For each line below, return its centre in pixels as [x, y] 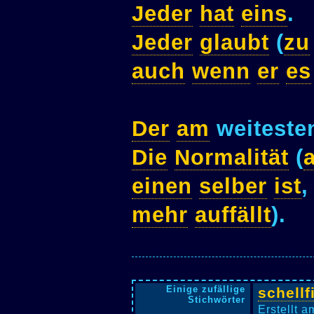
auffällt [233, 215]
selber [233, 186]
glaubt [234, 43]
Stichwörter [216, 299]
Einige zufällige [205, 289]
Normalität [232, 158]
